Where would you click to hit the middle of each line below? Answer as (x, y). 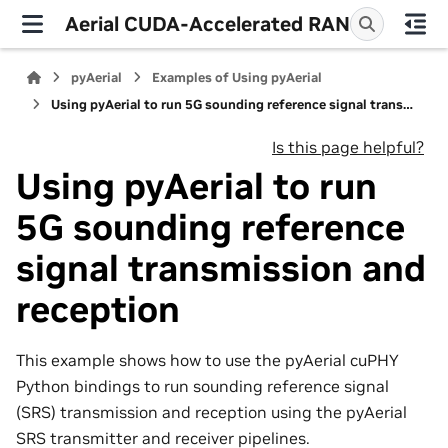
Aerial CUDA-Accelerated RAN (207, 23)
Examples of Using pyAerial (237, 77)
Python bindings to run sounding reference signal (202, 385)
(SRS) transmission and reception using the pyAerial (211, 411)
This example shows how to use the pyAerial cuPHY (207, 359)
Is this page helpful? (348, 147)
